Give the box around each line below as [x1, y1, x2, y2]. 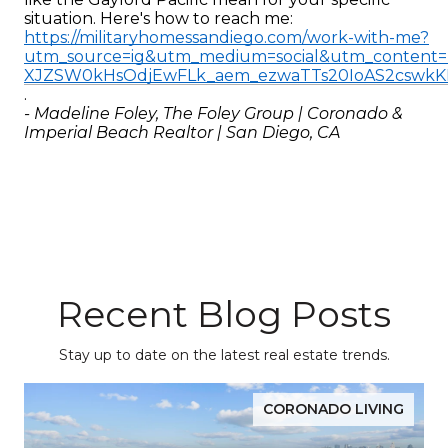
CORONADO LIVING [263, 399, 404, 418]
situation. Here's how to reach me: [24, 8, 297, 28]
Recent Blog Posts [57, 291, 391, 336]
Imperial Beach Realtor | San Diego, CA [24, 122, 340, 142]
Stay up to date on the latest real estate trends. [58, 345, 390, 364]
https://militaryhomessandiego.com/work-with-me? [24, 27, 429, 47]
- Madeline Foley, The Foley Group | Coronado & [24, 103, 403, 123]
